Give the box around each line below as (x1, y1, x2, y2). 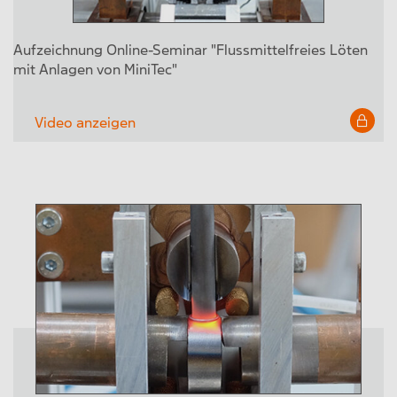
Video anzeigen (35, 115, 136, 131)
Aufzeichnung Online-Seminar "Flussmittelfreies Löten (13, 43, 368, 58)
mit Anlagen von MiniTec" (13, 62, 177, 78)
